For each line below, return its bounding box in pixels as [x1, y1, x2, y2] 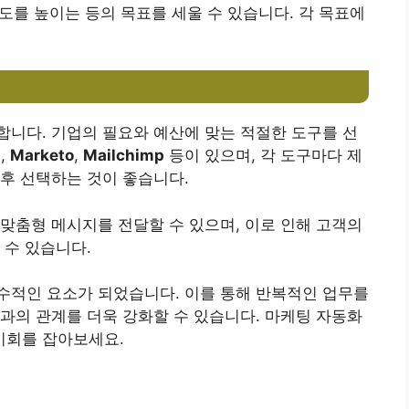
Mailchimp [83, 146, 164, 165]
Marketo [10, 146, 74, 165]
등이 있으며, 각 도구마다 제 [164, 146, 362, 165]
